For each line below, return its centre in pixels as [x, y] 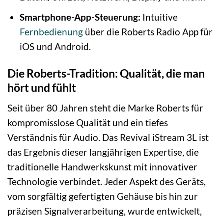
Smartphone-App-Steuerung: [80, 17]
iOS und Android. [55, 47]
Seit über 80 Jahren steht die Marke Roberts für [105, 108]
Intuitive [159, 17]
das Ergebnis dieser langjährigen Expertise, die [103, 152]
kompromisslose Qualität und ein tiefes [88, 122]
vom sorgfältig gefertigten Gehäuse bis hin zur [103, 196]
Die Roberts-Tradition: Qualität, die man [106, 73]
